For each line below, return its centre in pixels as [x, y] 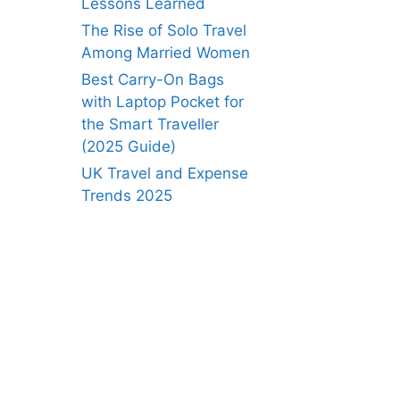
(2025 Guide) [129, 146]
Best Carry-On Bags [153, 79]
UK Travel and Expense [165, 173]
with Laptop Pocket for [162, 102]
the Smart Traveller [150, 124]
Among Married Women [166, 53]
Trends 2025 [127, 196]
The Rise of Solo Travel [164, 30]
